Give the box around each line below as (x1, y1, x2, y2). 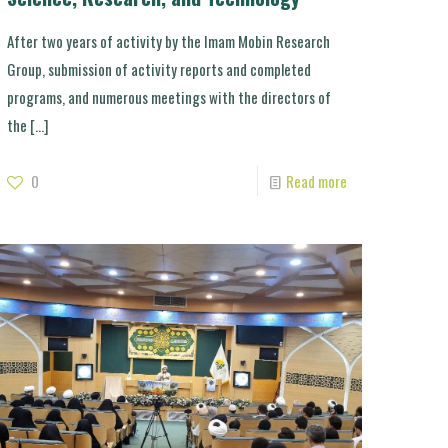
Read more (285, 169, 347, 192)
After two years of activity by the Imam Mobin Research (7, 29, 331, 52)
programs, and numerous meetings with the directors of (7, 85, 332, 108)
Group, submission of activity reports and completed (7, 57, 312, 80)
